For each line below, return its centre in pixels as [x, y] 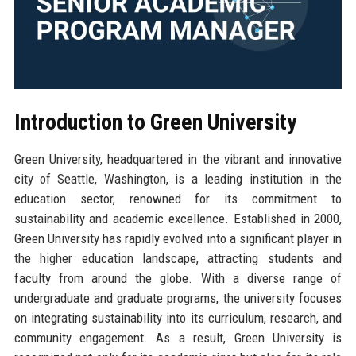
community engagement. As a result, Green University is [178, 337]
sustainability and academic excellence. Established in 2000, [178, 218]
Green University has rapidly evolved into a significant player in [178, 238]
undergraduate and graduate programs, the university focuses [178, 298]
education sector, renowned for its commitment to [178, 198]
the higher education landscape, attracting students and [178, 258]
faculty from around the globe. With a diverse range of [178, 278]
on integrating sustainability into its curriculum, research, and [178, 317]
